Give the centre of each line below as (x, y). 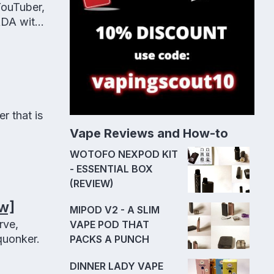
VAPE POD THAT (109, 225)
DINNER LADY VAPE (117, 266)
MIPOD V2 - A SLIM (115, 210)
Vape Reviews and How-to (149, 133)
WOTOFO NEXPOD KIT (124, 154)
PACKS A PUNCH (109, 239)
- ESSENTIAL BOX (111, 168)
